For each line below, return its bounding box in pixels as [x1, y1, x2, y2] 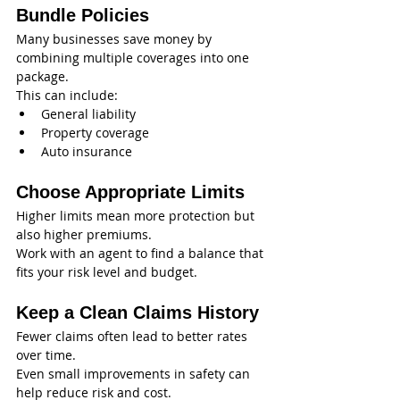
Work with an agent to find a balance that [16, 244, 267, 262]
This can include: [16, 86, 118, 104]
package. [16, 67, 69, 85]
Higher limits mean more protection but [16, 206, 258, 224]
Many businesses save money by [16, 29, 215, 47]
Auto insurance [41, 142, 132, 160]
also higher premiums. [16, 225, 152, 243]
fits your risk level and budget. [16, 262, 197, 280]
